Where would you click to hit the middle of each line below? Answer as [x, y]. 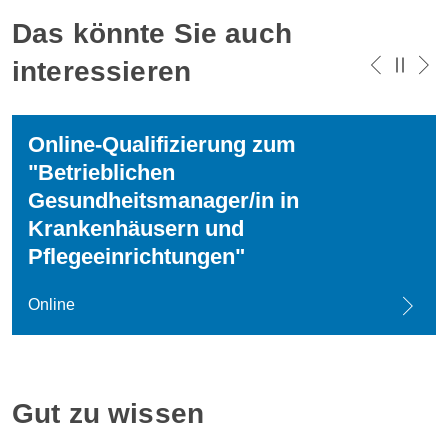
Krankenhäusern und [136, 228]
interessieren [101, 71]
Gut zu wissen [108, 413]
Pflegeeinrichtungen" [136, 256]
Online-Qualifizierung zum [162, 144]
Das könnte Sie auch [152, 33]
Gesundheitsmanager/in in [163, 200]
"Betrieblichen [101, 172]
